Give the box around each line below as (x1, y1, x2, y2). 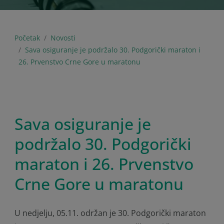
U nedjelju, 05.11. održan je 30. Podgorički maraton (14, 207, 206, 218)
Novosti (50, 33, 75, 42)
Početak (14, 33, 40, 42)
